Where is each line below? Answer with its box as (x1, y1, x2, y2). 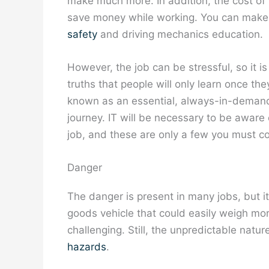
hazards (67, 241, 106, 253)
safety (67, 28, 97, 40)
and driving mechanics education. (97, 28, 263, 40)
